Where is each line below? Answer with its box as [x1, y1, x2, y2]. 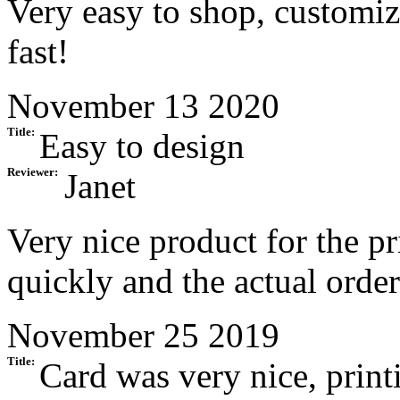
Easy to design [39, 127, 245, 166]
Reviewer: [7, 166, 58, 179]
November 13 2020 [7, 87, 279, 126]
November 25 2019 [7, 316, 279, 355]
